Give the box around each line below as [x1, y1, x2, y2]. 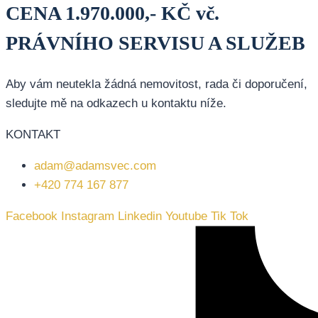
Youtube [165, 209, 207, 224]
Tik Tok [211, 209, 248, 224]
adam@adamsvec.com [34, 159, 156, 173]
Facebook [6, 209, 57, 224]
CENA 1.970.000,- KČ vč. [6, 1, 219, 24]
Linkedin [118, 209, 162, 224]
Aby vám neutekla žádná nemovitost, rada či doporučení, [6, 77, 307, 92]
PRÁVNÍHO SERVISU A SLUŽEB [6, 31, 305, 54]
